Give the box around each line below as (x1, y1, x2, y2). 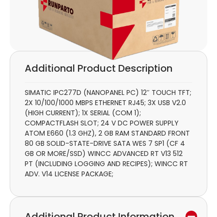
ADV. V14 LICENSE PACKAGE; (25, 169, 113, 179)
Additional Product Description (25, 62, 172, 76)
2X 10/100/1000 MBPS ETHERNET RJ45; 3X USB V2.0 (25, 98, 186, 108)
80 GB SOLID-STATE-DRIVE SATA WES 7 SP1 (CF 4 (25, 139, 185, 149)
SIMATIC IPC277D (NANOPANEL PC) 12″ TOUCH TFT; (25, 88, 191, 98)
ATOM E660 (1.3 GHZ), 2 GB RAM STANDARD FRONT (25, 128, 190, 139)
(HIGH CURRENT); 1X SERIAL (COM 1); (25, 108, 141, 118)
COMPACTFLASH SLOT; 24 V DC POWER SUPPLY (25, 118, 179, 128)
